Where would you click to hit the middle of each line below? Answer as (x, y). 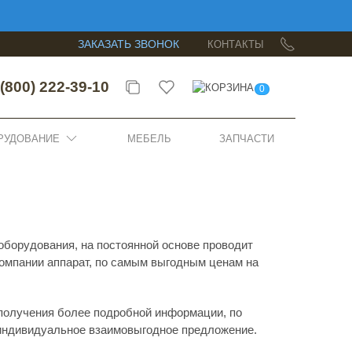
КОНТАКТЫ (236, 44)
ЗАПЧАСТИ (247, 138)
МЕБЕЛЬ (149, 138)
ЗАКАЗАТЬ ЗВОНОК (128, 44)
